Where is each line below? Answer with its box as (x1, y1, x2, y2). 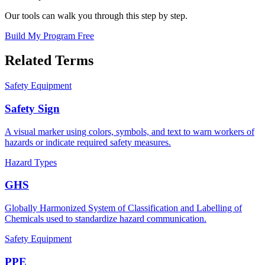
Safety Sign (5, 102, 60, 115)
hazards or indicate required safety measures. (5, 137, 171, 147)
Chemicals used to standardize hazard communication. (5, 214, 206, 224)
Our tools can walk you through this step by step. (5, 10, 188, 21)
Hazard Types (5, 157, 57, 167)
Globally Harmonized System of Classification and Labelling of (5, 203, 242, 214)
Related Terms (5, 53, 93, 69)
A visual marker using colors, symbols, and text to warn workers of (5, 126, 254, 137)
